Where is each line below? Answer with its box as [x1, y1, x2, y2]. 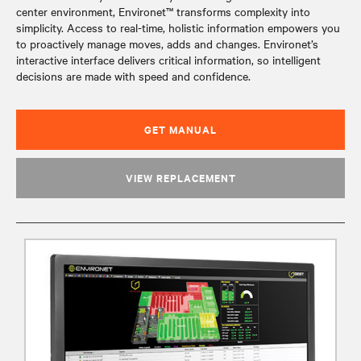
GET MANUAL [144, 122, 217, 137]
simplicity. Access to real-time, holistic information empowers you [16, 19, 340, 35]
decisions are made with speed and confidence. [16, 68, 251, 84]
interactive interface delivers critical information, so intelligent [16, 52, 321, 68]
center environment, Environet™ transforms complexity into [16, 3, 310, 19]
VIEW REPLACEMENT [125, 170, 236, 185]
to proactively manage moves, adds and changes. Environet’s [16, 35, 318, 52]
